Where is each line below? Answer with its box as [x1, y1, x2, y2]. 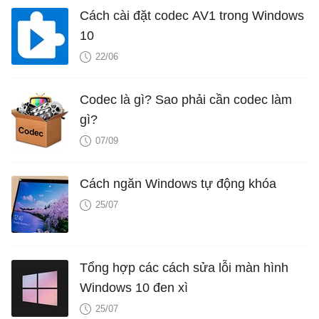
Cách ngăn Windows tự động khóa [80, 177, 276, 192]
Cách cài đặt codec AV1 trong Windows [80, 9, 304, 23]
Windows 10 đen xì [80, 281, 188, 296]
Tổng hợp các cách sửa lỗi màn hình [80, 261, 288, 276]
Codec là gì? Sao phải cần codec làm [80, 93, 292, 108]
